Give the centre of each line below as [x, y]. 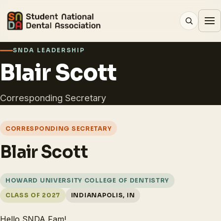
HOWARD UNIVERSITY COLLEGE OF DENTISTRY [87, 181]
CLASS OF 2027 [33, 195]
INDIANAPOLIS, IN [103, 195]
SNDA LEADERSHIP [49, 50]
